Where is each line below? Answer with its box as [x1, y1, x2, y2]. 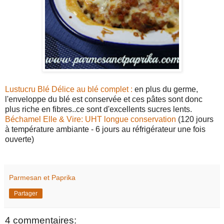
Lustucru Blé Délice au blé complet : [5, 84, 132, 93]
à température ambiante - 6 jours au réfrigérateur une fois [5, 124, 205, 133]
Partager [14, 189, 37, 197]
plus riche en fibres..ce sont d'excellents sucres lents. [5, 104, 192, 113]
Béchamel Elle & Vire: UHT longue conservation [5, 114, 178, 123]
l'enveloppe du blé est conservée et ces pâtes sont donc [5, 94, 202, 103]
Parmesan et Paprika [9, 173, 75, 181]
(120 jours [178, 114, 213, 123]
